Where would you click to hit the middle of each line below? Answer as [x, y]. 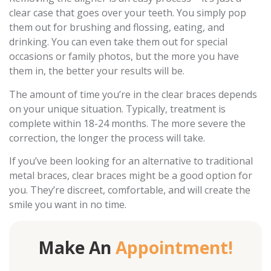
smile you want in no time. [68, 205]
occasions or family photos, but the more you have [124, 57]
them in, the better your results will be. [97, 71]
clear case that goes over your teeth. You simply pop [128, 13]
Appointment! [174, 247]
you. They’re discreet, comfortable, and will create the [130, 190]
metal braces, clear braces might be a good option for [131, 176]
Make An [77, 247]
